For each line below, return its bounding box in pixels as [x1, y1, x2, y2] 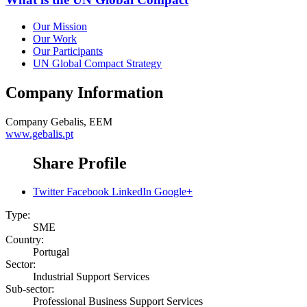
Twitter [33, 186, 64, 198]
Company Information [5, 83, 163, 101]
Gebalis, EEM [51, 115, 112, 127]
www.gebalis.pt [5, 127, 73, 140]
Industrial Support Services [33, 271, 149, 283]
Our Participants [33, 45, 103, 57]
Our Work [33, 32, 77, 45]
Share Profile [33, 153, 127, 172]
